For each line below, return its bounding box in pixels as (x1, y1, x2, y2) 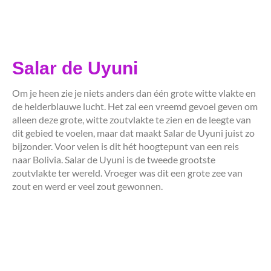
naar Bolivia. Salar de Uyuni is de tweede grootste (12, 153, 215, 165)
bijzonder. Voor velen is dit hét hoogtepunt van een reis (12, 140, 239, 152)
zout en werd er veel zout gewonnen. (12, 180, 165, 192)
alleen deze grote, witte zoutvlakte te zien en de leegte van (12, 113, 251, 125)
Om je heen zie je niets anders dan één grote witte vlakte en (12, 87, 256, 99)
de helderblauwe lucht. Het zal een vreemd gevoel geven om (12, 100, 258, 112)
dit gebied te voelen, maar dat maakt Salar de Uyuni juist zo (12, 126, 255, 139)
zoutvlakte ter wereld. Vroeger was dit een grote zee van (12, 166, 243, 178)
